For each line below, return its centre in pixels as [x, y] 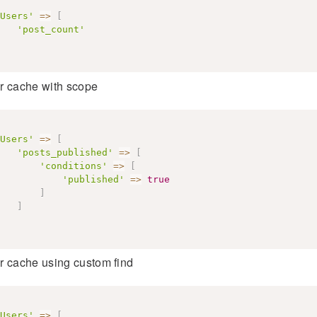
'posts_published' [65, 152]
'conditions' [73, 166]
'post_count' [51, 29]
